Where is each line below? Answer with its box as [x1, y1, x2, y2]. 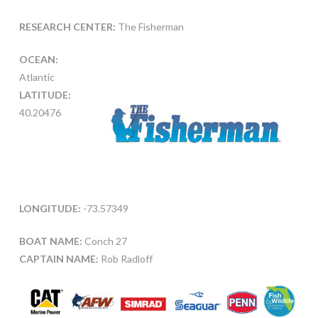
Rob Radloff [98, 253, 153, 265]
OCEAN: [18, 53, 58, 66]
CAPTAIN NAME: [18, 253, 99, 265]
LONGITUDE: [18, 202, 81, 215]
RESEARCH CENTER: [18, 21, 116, 33]
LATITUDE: [18, 89, 71, 102]
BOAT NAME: [18, 235, 82, 248]
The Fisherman [115, 21, 184, 33]
